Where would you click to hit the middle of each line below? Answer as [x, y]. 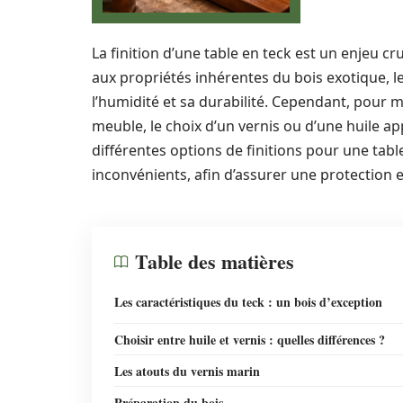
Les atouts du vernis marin [187, 371]
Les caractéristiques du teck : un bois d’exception [248, 302]
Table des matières [215, 261]
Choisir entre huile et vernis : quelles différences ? [250, 340]
